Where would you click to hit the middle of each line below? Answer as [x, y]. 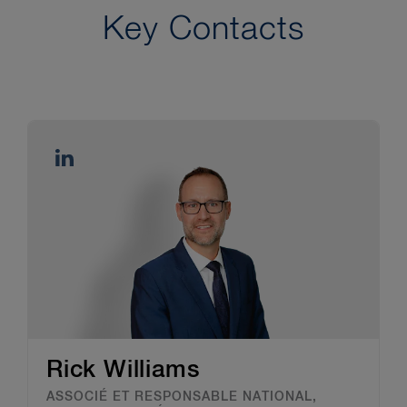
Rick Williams [124, 370]
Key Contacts [203, 30]
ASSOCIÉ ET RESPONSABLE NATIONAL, [182, 397]
